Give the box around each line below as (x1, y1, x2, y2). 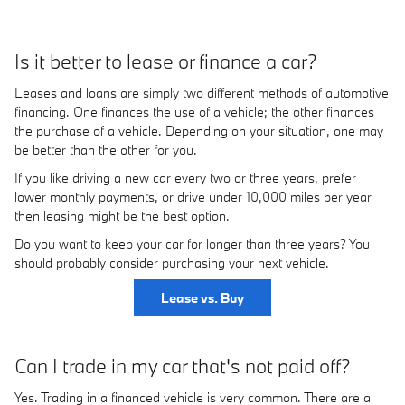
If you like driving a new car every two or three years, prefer (14, 168, 356, 186)
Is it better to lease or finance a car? (14, 48, 317, 74)
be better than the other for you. (14, 140, 197, 158)
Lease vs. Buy (161, 288, 244, 306)
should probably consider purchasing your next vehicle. (14, 253, 329, 271)
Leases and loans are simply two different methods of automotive (14, 83, 389, 101)
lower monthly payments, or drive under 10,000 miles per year (14, 187, 372, 205)
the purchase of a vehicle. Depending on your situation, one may (14, 121, 383, 139)
